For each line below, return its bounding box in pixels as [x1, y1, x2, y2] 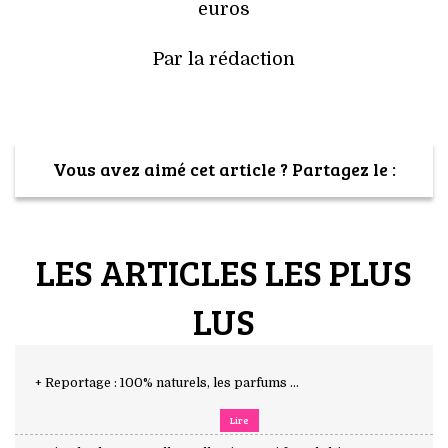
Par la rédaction [153, 48, 295, 69]
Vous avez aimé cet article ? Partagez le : [52, 156, 396, 181]
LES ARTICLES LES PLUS [36, 246, 412, 296]
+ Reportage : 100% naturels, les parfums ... [35, 375, 299, 390]
